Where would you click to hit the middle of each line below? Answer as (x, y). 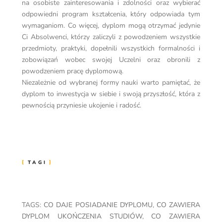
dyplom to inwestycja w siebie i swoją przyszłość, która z (111, 94)
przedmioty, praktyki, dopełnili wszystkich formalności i (111, 49)
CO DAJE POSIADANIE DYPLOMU (98, 205)
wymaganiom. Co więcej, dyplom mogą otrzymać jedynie (111, 26)
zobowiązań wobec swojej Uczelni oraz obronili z (111, 60)
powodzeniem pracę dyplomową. (73, 71)
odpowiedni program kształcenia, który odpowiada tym (111, 14)
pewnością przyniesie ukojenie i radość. (82, 106)
